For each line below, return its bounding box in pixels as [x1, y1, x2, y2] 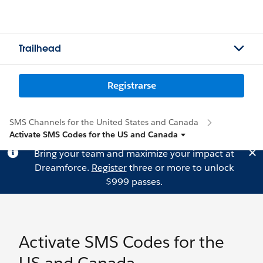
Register [91, 161, 127, 174]
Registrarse [107, 79, 156, 92]
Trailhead [19, 42, 61, 55]
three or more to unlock [126, 161, 234, 174]
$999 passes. [105, 176, 163, 188]
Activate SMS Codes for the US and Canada [9, 129, 178, 140]
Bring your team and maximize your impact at [33, 147, 234, 160]
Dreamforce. [34, 161, 92, 174]
